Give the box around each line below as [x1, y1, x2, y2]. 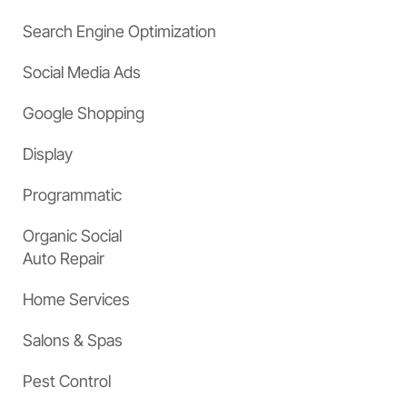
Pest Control [23, 372, 111, 392]
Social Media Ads [23, 63, 141, 83]
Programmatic [23, 185, 122, 205]
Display [23, 144, 73, 164]
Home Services [23, 290, 130, 310]
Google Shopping [23, 104, 144, 124]
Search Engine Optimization [23, 22, 216, 42]
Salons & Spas [23, 331, 123, 351]
